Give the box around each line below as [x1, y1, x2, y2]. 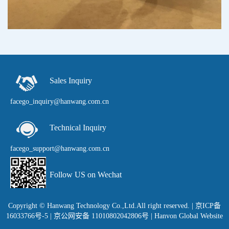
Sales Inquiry [50, 76, 92, 85]
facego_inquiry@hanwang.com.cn [10, 98, 109, 106]
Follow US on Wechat [50, 170, 122, 179]
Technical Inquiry [50, 123, 106, 132]
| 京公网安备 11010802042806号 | [48, 212, 154, 220]
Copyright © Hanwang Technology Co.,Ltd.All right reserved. [8, 202, 192, 210]
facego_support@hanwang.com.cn [10, 145, 109, 153]
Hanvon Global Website [154, 212, 223, 220]
